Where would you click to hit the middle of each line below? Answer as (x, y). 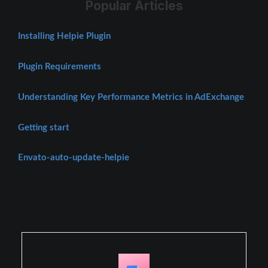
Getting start (44, 127)
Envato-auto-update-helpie (74, 158)
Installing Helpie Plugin (64, 36)
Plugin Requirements (60, 66)
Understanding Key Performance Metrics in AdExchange (131, 97)
